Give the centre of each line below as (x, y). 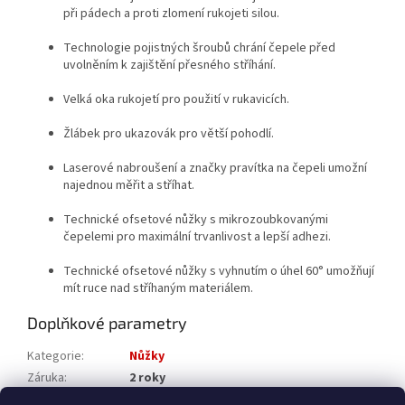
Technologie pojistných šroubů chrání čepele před (199, 48)
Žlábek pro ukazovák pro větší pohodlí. (169, 134)
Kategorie (54, 357)
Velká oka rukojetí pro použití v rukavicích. (176, 100)
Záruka (46, 378)
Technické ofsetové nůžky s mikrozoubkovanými (196, 220)
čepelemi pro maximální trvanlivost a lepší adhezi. (197, 237)
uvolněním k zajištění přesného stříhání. (170, 66)
